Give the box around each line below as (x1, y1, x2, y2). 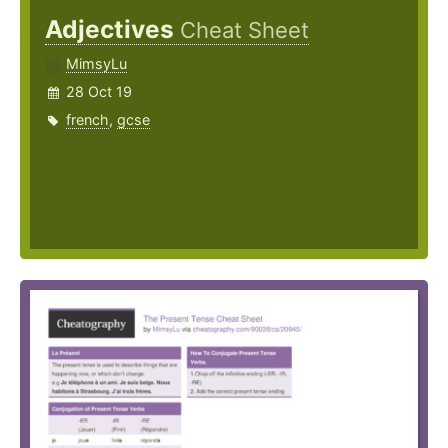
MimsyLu (66, 55, 127, 73)
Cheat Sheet (180, 17, 309, 44)
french (66, 111, 109, 129)
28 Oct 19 (66, 83, 132, 101)
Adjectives (45, 14, 180, 45)
